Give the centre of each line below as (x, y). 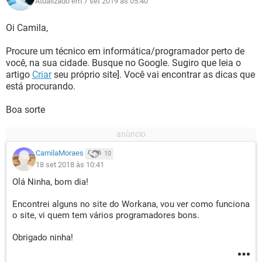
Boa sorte (25, 110)
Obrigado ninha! (43, 237)
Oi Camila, (27, 28)
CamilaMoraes (60, 153)
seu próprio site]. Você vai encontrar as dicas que (153, 75)
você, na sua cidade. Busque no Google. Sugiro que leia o (123, 63)
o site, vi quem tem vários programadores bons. (106, 215)
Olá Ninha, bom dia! (50, 182)
